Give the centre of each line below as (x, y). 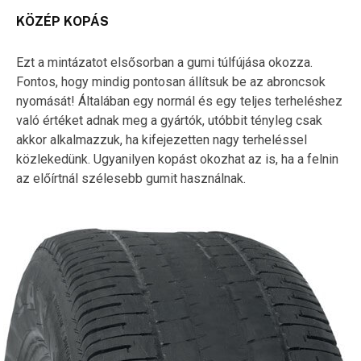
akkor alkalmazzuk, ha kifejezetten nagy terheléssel (162, 139)
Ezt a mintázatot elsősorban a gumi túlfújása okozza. (164, 62)
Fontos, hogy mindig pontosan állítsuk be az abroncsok (171, 81)
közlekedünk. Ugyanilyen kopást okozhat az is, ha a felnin (177, 159)
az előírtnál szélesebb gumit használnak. (131, 178)
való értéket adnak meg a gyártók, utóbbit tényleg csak (169, 120)
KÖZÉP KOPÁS (62, 21)
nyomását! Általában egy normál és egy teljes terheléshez (179, 101)
